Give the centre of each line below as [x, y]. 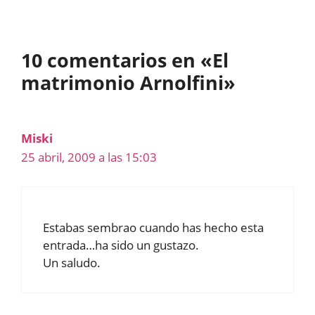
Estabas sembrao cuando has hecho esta [153, 227]
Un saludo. [72, 262]
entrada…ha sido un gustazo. [121, 245]
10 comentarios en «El [125, 60]
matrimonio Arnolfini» [128, 83]
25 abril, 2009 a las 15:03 [89, 157]
